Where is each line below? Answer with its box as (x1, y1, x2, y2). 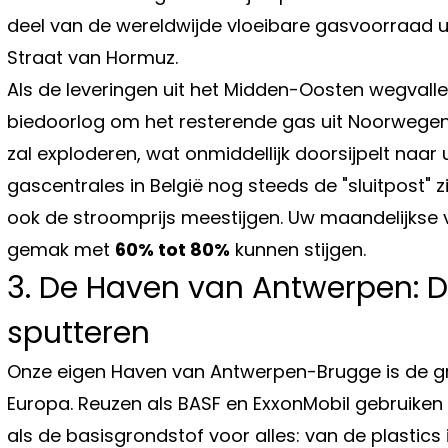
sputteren (7, 311, 150, 354)
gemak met (7, 236, 115, 262)
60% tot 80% (115, 236, 230, 262)
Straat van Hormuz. (7, 44, 178, 70)
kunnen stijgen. (230, 236, 366, 262)
